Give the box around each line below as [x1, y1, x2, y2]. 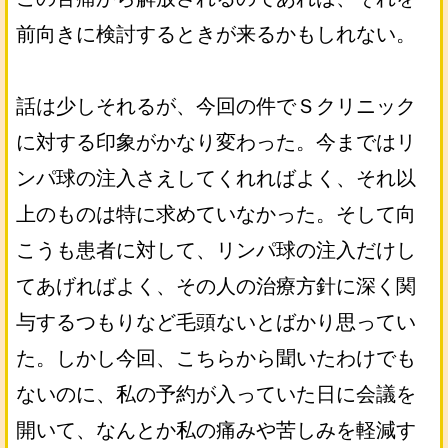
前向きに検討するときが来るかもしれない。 [16, 23, 416, 45]
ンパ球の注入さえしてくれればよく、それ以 [16, 167, 416, 189]
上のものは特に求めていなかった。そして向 [16, 203, 416, 225]
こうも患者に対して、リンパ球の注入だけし [16, 239, 416, 261]
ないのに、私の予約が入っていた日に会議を [16, 383, 416, 405]
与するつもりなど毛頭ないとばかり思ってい [16, 311, 416, 333]
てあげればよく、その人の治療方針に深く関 [16, 275, 416, 297]
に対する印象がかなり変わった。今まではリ [16, 131, 416, 153]
